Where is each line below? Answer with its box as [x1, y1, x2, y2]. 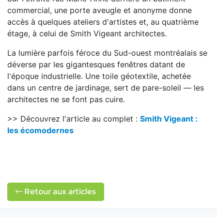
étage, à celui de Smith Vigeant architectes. [7, 29, 167, 38]
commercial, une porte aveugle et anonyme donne [7, 5, 192, 15]
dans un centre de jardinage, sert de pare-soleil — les [7, 83, 204, 93]
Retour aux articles [22, 187, 96, 196]
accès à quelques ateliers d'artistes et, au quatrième [7, 17, 199, 27]
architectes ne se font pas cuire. [7, 94, 125, 104]
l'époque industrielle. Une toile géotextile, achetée [7, 71, 191, 81]
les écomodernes [7, 125, 74, 135]
